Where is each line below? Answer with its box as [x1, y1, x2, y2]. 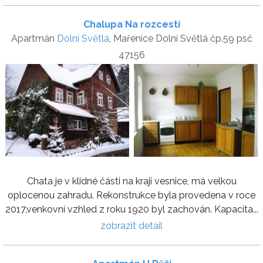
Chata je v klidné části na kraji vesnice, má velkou [26, 175, 237, 187]
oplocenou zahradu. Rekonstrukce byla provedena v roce [8, 189, 255, 201]
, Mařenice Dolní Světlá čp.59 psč [109, 32, 252, 44]
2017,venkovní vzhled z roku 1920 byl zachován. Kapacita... [5, 203, 258, 215]
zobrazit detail [100, 220, 163, 231]
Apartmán [11, 32, 57, 44]
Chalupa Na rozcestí [83, 18, 180, 30]
